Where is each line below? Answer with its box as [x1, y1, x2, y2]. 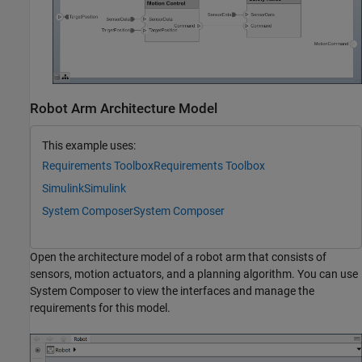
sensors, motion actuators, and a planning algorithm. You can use [30, 267, 358, 280]
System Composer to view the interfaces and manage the [30, 284, 314, 297]
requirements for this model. [30, 301, 170, 314]
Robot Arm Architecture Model [30, 100, 217, 116]
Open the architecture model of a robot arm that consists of [30, 250, 326, 263]
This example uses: [42, 139, 136, 153]
